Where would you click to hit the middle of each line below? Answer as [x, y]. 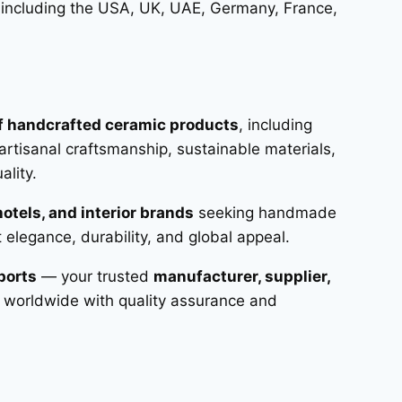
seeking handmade [265, 212]
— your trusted [95, 276]
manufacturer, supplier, [241, 276]
